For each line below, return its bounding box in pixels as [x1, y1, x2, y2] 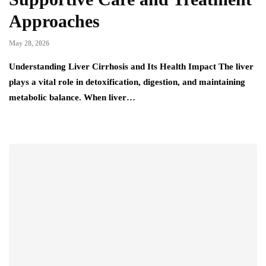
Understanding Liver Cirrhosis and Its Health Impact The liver [9, 62, 254, 72]
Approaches [9, 11, 100, 31]
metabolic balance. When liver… [9, 93, 135, 103]
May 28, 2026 [9, 39, 49, 48]
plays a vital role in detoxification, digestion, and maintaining [9, 77, 245, 87]
